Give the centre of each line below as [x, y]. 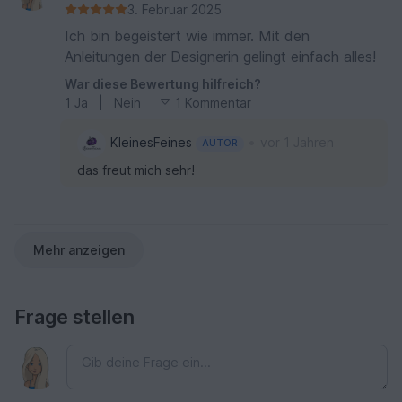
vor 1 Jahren [297, 142]
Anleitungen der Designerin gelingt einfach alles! [220, 56]
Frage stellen [74, 316]
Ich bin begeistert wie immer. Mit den [187, 35]
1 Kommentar [213, 102]
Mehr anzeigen [79, 249]
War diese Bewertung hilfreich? [163, 83]
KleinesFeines [153, 142]
